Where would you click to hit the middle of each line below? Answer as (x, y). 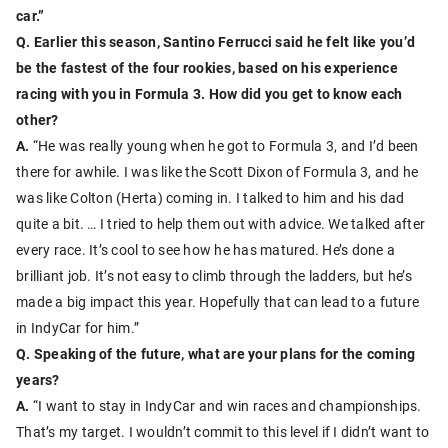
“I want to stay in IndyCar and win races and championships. (225, 405)
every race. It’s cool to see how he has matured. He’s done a (205, 249)
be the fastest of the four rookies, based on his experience (207, 67)
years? (38, 379)
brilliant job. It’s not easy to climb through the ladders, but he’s (214, 275)
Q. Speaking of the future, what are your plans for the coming (216, 353)
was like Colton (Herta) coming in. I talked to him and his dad (210, 197)
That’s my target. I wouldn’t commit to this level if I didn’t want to (223, 431)
